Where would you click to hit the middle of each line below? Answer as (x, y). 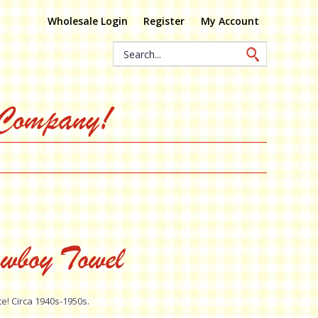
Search (129, 50)
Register (164, 21)
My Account (230, 21)
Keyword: (135, 65)
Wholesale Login (88, 21)
